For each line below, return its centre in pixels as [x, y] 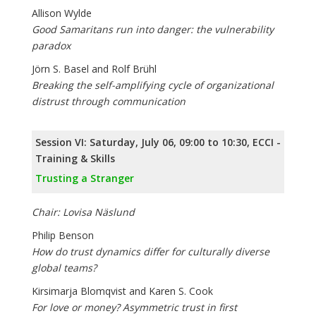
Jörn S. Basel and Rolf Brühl [94, 69]
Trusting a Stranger [85, 178]
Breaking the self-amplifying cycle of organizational [153, 85]
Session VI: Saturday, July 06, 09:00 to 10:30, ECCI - [158, 142]
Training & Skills [75, 159]
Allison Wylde [62, 13]
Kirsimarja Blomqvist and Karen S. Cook [122, 291]
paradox [51, 46]
